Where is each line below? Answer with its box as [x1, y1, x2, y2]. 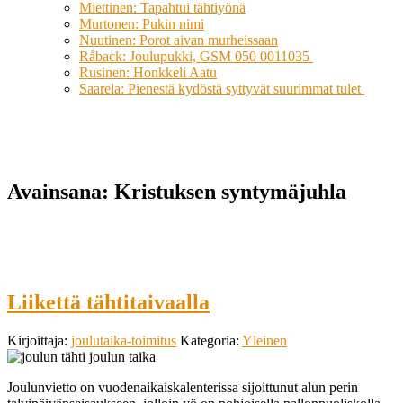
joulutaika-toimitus [71, 332, 176, 348]
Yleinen [242, 332, 287, 348]
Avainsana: [7, 180, 114, 204]
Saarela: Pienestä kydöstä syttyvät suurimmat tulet [79, 81, 364, 96]
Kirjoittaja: [7, 332, 71, 348]
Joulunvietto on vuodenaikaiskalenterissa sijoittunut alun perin [7, 379, 358, 395]
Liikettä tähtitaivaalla [7, 291, 210, 315]
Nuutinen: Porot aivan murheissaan [79, 32, 278, 48]
